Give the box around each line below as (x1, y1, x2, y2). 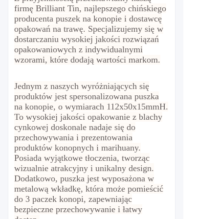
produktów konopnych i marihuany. (14, 143, 141, 153)
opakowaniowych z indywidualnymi (14, 44, 143, 54)
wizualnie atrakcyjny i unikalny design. (14, 163, 154, 173)
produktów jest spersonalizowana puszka (14, 91, 159, 101)
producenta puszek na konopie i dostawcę (14, 14, 162, 23)
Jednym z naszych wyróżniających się (14, 81, 149, 91)
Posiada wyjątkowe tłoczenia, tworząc (14, 153, 150, 163)
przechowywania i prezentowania (14, 132, 132, 142)
